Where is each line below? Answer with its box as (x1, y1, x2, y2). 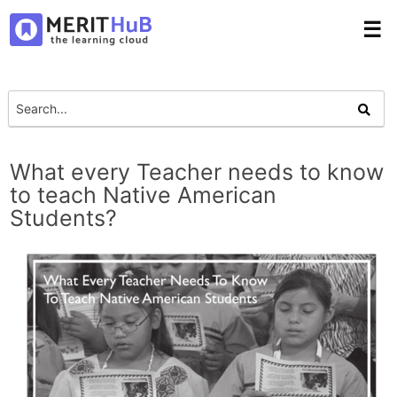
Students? (10, 204, 118, 231)
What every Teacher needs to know (10, 158, 385, 185)
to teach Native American (10, 181, 277, 208)
